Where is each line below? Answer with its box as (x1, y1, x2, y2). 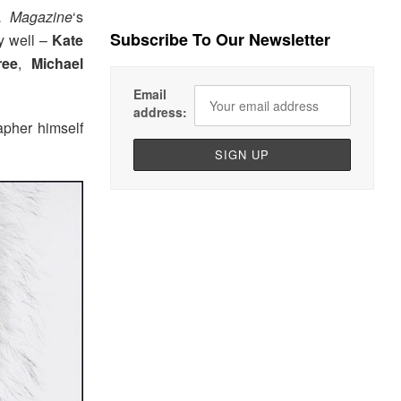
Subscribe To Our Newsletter (110, 28, 331, 52)
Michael (31, 53, 84, 74)
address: (133, 103, 188, 122)
